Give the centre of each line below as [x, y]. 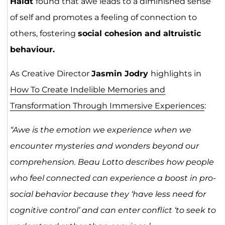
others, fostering [44, 33]
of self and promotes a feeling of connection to [103, 17]
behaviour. [32, 49]
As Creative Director [50, 73]
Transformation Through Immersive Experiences [107, 105]
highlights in [176, 73]
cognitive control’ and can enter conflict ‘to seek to [113, 210]
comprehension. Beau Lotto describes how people [112, 162]
